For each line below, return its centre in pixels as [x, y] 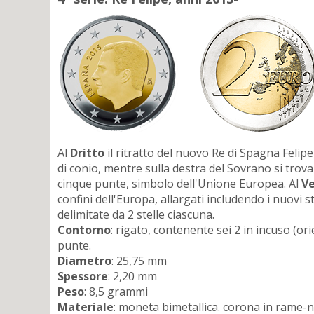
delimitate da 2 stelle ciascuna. [136, 215]
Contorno [84, 230]
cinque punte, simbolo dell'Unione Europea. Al [179, 184]
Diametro [84, 261]
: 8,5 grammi [116, 292]
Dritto [87, 153]
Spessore [83, 277]
